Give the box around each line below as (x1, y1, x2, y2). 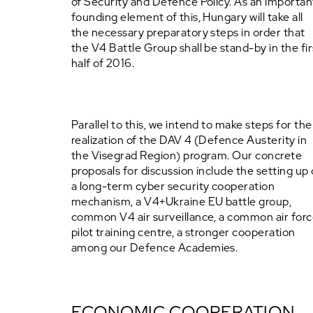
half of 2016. (71, 56, 135, 71)
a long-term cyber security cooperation (71, 179, 275, 194)
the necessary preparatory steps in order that (71, 25, 305, 40)
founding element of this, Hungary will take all (71, 10, 303, 24)
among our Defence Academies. (71, 240, 238, 255)
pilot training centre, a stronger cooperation (71, 225, 296, 240)
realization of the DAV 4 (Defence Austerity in (71, 133, 307, 147)
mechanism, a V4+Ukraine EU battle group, (71, 194, 292, 209)
